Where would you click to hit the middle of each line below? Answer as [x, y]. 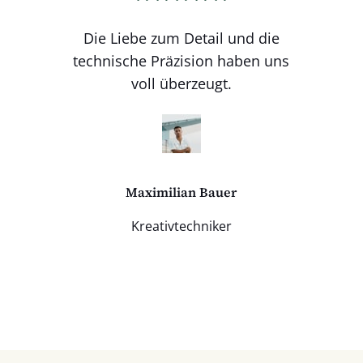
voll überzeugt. [181, 83]
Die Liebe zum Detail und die [181, 38]
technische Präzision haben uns [181, 60]
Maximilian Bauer [181, 192]
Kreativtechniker [181, 226]
